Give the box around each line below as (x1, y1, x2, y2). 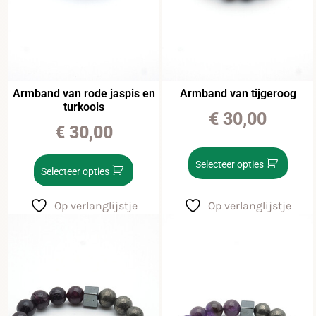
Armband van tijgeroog (179, 87, 296, 101)
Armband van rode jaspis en (12, 87, 155, 101)
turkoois (63, 100, 104, 114)
